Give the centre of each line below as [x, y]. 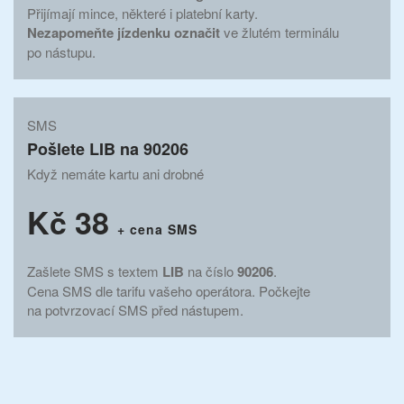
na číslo [211, 271]
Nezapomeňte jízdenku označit [124, 32]
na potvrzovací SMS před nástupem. [135, 309]
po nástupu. [61, 51]
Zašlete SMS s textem [95, 271]
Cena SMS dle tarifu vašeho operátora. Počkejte [169, 290]
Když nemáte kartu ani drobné [115, 173]
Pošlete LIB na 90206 [108, 148]
